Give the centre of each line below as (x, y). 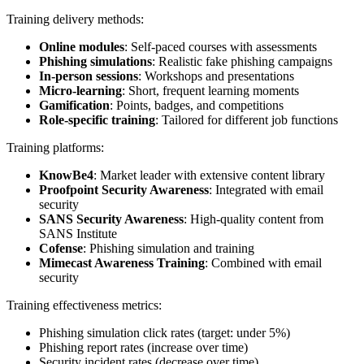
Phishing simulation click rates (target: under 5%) (165, 332)
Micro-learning (80, 90)
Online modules (82, 46)
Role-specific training (97, 119)
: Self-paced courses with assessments (221, 46)
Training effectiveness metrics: (84, 305)
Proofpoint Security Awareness (124, 189)
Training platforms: (55, 147)
